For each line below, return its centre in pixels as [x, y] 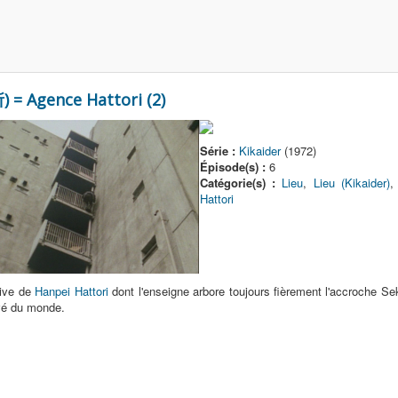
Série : [218, 151]
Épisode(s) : [233, 167]
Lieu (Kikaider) [351, 183]
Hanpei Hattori [72, 291]
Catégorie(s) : [238, 183]
